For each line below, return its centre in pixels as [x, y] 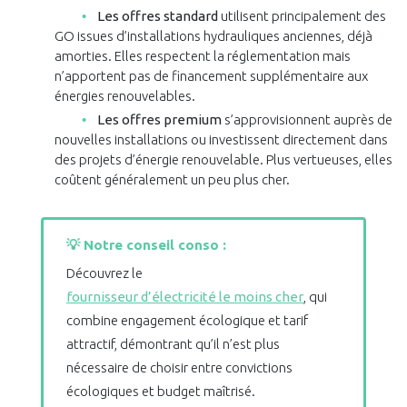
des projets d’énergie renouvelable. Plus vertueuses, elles [223, 160]
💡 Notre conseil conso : [146, 245]
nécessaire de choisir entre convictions [179, 368]
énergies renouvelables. [124, 96]
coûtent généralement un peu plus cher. [172, 180]
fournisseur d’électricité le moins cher [185, 297]
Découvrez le [104, 273]
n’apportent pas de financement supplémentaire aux [211, 76]
